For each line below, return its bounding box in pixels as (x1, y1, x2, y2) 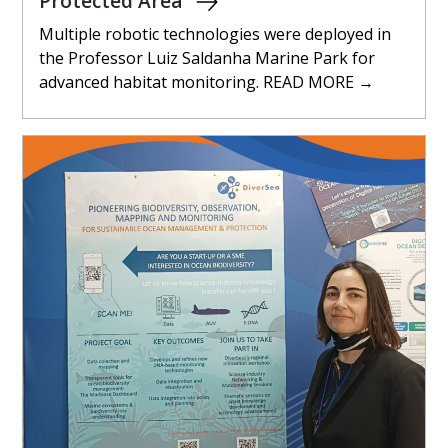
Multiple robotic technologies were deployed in (39, 23, 391, 46)
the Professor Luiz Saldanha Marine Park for (39, 47, 375, 70)
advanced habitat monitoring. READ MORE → (39, 71, 374, 94)
